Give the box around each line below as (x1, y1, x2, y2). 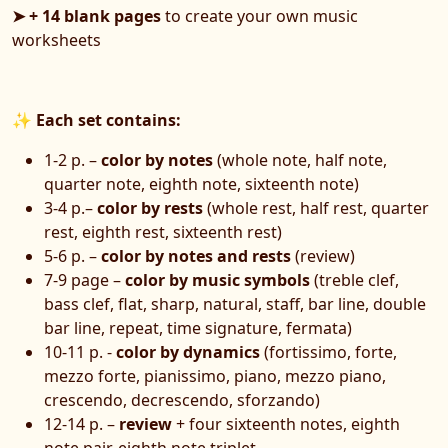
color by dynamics (116, 340, 260, 363)
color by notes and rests (101, 244, 291, 267)
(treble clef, (310, 268, 399, 291)
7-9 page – (44, 268, 125, 291)
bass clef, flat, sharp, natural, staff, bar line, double (44, 292, 426, 315)
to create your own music (161, 4, 358, 27)
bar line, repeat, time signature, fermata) (44, 316, 352, 339)
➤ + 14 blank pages (12, 4, 161, 27)
